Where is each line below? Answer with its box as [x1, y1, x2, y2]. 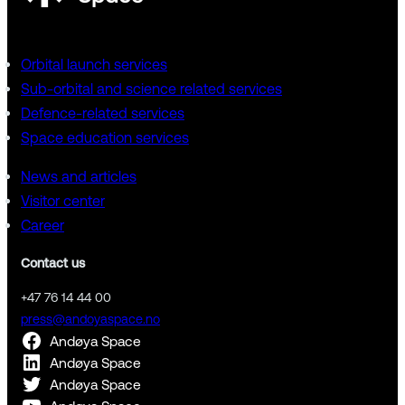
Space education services [21, 128, 189, 146]
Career [21, 216, 64, 233]
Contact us [21, 256, 85, 271]
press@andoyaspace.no [21, 312, 160, 327]
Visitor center [21, 192, 105, 209]
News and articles [21, 167, 137, 184]
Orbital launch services [21, 55, 167, 72]
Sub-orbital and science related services [21, 80, 282, 97]
